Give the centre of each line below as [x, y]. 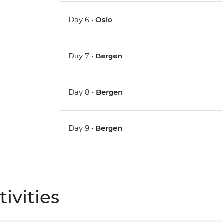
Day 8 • [82, 92]
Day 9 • [82, 128]
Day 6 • [82, 20]
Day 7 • [82, 56]
